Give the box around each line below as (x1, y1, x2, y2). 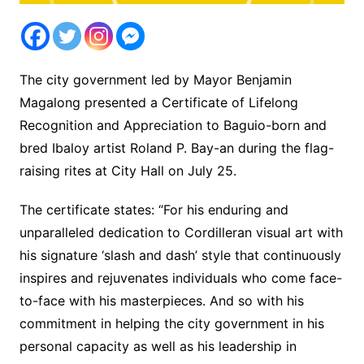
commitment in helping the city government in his (19, 315, 324, 332)
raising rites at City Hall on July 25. (19, 162, 236, 180)
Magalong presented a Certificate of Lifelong (19, 94, 298, 111)
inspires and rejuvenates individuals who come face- (19, 270, 342, 287)
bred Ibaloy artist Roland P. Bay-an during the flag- (19, 140, 334, 157)
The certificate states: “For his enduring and (19, 201, 288, 219)
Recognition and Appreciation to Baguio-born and (19, 117, 327, 134)
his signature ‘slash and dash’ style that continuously (19, 247, 341, 264)
